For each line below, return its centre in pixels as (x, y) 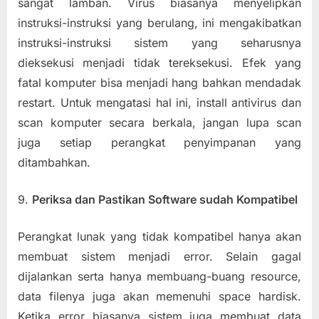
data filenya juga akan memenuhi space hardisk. (159, 296)
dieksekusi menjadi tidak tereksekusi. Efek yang (159, 62)
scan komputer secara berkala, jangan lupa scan (159, 122)
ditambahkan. (54, 162)
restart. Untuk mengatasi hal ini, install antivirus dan (159, 102)
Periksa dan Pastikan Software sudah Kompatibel (165, 199)
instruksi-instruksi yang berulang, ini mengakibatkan (159, 22)
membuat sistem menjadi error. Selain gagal (159, 256)
